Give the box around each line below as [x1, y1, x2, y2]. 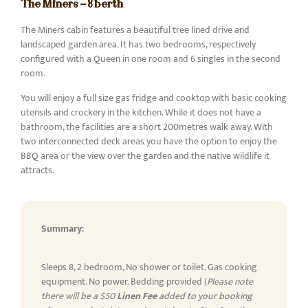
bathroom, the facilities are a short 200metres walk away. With [21, 118, 273, 135]
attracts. [21, 162, 54, 178]
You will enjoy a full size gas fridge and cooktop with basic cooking [21, 89, 287, 106]
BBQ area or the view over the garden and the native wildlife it [21, 147, 269, 164]
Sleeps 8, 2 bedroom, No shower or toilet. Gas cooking [41, 258, 257, 275]
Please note [207, 273, 253, 289]
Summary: [41, 221, 84, 237]
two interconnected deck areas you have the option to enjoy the [21, 133, 277, 149]
